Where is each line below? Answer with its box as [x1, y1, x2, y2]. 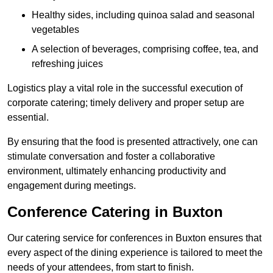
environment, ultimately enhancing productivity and [7, 166, 226, 177]
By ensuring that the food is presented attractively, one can [7, 136, 258, 147]
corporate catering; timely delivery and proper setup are [7, 97, 244, 108]
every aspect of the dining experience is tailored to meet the [7, 247, 263, 258]
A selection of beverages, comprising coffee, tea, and [32, 44, 258, 55]
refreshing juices [32, 58, 103, 69]
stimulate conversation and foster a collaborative [7, 151, 215, 162]
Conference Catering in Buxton [7, 204, 223, 221]
